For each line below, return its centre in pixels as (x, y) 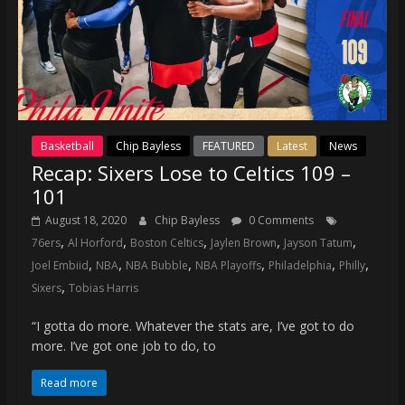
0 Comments (279, 220)
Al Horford (95, 242)
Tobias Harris (103, 287)
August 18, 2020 (85, 220)
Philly (352, 265)
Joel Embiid (60, 265)
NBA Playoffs (228, 265)
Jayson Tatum (318, 242)
